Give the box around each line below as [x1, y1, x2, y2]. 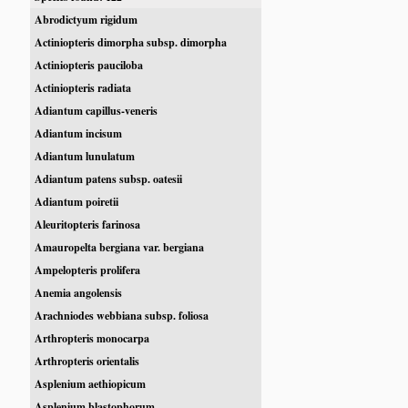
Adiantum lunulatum [35, 148, 136, 164]
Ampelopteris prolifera [35, 261, 141, 278]
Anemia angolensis [35, 284, 123, 301]
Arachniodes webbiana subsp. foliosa [35, 307, 209, 323]
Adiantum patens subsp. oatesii [35, 170, 183, 187]
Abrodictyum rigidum [35, 11, 138, 27]
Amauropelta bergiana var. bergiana [35, 239, 205, 255]
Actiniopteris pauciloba [35, 56, 144, 73]
